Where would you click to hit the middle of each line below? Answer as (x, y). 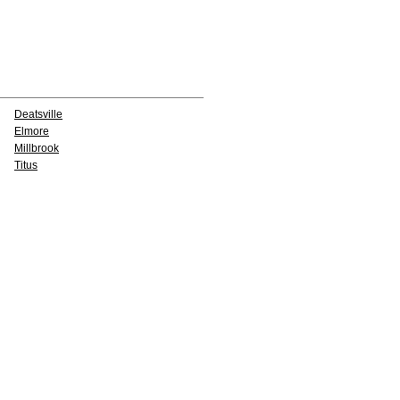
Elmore (32, 131)
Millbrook (37, 148)
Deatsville (38, 114)
